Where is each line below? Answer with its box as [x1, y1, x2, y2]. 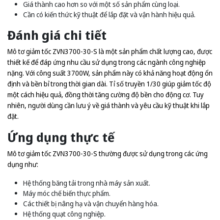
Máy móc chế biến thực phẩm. [23, 189, 110, 198]
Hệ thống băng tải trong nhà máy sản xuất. [23, 178, 150, 188]
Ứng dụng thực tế [7, 129, 114, 145]
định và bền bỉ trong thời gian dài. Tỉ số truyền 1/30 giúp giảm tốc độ [7, 79, 211, 88]
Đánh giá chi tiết [7, 27, 107, 43]
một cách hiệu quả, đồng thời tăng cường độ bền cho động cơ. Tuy [7, 90, 204, 99]
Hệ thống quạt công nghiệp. [23, 209, 106, 219]
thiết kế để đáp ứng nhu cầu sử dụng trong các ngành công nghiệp [7, 57, 206, 67]
